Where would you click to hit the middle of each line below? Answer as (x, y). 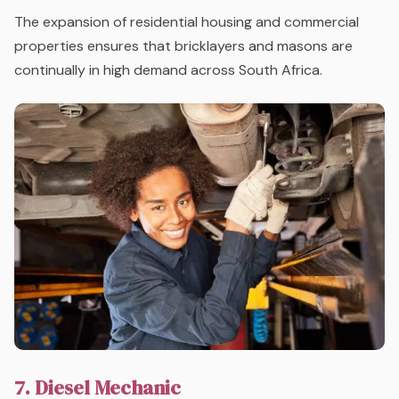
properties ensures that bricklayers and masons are (183, 46)
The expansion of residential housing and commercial (187, 22)
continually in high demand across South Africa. (168, 70)
